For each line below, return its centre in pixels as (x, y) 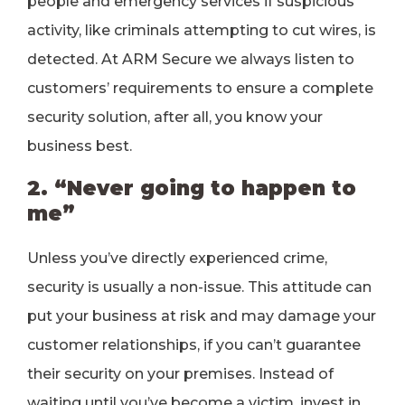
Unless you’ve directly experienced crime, (177, 258)
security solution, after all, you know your (175, 117)
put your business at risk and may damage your (202, 316)
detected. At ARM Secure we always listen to (191, 59)
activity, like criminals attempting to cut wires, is (202, 30)
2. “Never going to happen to (192, 188)
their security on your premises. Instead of (180, 374)
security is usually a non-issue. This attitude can (199, 287)
